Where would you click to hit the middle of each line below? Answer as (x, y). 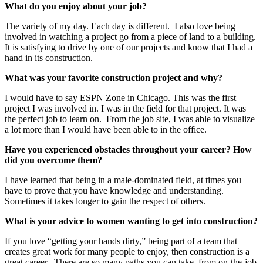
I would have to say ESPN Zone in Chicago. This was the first (120, 98)
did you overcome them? (53, 160)
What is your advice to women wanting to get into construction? (131, 221)
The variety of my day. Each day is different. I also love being (120, 26)
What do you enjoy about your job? (76, 6)
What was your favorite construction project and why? (114, 78)
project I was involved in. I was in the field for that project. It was (125, 109)
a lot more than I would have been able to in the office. (106, 130)
